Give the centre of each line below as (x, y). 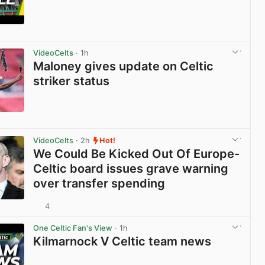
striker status (72, 81)
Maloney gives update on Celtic (124, 67)
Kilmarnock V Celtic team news (122, 242)
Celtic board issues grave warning (131, 169)
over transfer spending (99, 184)
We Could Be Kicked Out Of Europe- (137, 154)
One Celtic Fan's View (73, 228)
